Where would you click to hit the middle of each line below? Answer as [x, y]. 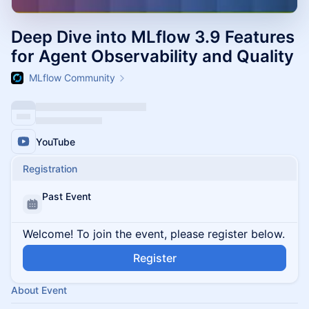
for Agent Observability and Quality [152, 56]
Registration [50, 169]
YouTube [56, 141]
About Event [39, 290]
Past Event [67, 196]
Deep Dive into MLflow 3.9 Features [153, 37]
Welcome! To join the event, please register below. [154, 234]
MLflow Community [72, 78]
